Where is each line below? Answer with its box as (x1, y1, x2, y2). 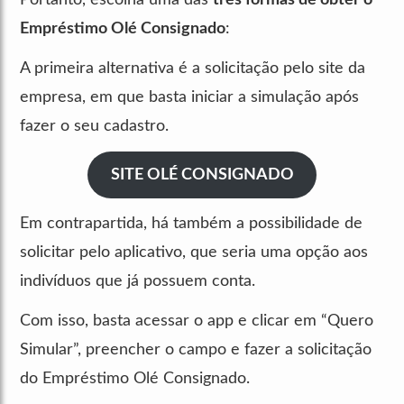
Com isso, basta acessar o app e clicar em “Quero (20, 312, 373, 329)
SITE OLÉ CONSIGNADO (110, 166, 294, 183)
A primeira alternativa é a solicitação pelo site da (20, 60, 365, 77)
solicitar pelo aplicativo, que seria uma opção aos (20, 243, 368, 261)
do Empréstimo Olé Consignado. (20, 370, 250, 387)
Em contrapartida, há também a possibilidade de (20, 215, 363, 232)
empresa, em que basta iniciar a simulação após (20, 88, 359, 106)
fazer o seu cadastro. (20, 117, 169, 134)
